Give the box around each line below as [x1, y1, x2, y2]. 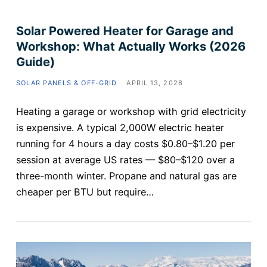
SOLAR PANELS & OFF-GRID [15, 79, 117, 88]
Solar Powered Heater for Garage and [15, 24, 234, 39]
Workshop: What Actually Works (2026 [15, 39, 246, 54]
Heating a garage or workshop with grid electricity [15, 105, 246, 118]
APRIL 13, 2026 [126, 79, 183, 88]
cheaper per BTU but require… [15, 186, 154, 198]
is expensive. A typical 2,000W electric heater [15, 122, 224, 134]
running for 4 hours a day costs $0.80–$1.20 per [15, 138, 235, 150]
